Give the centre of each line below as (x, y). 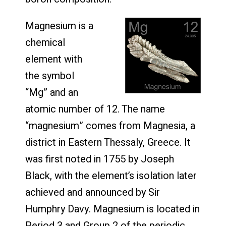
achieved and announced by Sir (93, 192)
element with (54, 59)
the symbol (50, 76)
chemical (45, 42)
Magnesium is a (59, 26)
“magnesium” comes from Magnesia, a (110, 126)
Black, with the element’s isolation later (111, 176)
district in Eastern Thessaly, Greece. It (108, 142)
